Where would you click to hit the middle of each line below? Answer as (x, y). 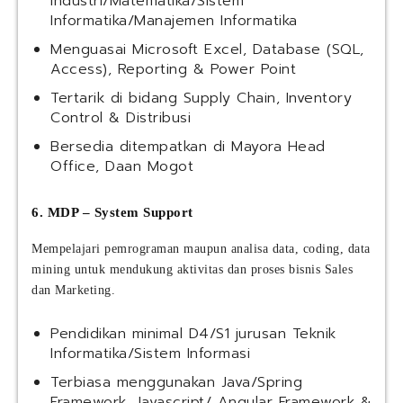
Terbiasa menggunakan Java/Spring (176, 383)
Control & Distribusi (121, 118)
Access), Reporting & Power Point (173, 70)
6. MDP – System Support (112, 213)
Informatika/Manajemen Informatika (174, 21)
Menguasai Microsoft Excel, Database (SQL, (207, 50)
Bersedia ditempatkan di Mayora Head (188, 147)
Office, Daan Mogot (122, 167)
